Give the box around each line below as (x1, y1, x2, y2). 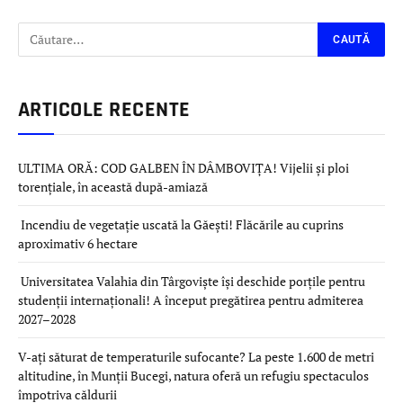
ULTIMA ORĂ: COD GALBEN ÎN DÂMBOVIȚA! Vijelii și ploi (18, 158, 349, 176)
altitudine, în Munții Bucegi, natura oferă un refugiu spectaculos (18, 366, 369, 384)
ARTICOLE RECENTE (18, 95, 191, 123)
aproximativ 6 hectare (18, 234, 138, 252)
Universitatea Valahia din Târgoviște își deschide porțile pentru (18, 272, 365, 290)
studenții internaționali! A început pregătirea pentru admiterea (18, 291, 363, 309)
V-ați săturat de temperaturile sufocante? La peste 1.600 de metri (18, 347, 374, 365)
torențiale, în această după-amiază (18, 177, 208, 195)
